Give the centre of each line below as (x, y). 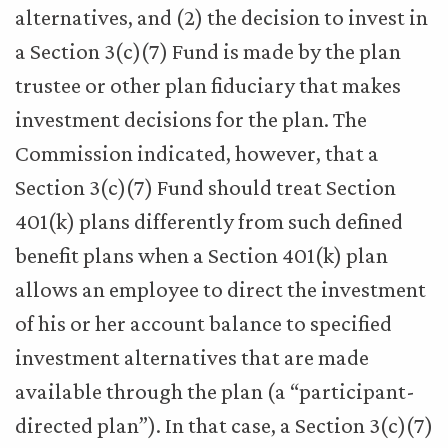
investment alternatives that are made (192, 357)
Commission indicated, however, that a (197, 153)
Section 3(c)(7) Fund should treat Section (205, 187)
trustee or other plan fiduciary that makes (208, 85)
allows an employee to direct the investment (220, 289)
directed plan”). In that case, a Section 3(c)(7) (224, 425)
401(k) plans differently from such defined (209, 221)
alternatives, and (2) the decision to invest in (221, 17)
